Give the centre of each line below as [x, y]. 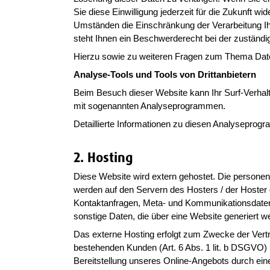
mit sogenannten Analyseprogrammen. [149, 106]
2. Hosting [103, 157]
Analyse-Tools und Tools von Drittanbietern [166, 74]
